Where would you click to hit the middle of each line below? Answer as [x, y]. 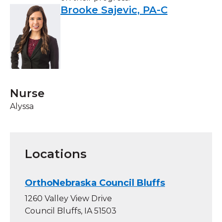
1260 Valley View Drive [68, 198]
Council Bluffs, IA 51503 [71, 211]
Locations [56, 154]
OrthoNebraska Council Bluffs [95, 183]
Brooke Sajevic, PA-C [114, 10]
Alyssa [22, 106]
